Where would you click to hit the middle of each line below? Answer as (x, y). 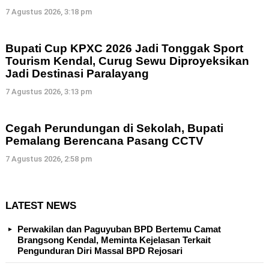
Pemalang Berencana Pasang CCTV (104, 141)
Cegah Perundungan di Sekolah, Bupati (114, 128)
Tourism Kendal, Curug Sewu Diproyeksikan (127, 61)
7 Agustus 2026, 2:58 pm (49, 159)
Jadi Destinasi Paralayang (77, 74)
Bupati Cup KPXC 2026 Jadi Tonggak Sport (124, 49)
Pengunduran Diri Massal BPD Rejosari (100, 251)
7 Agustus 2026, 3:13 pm (49, 92)
